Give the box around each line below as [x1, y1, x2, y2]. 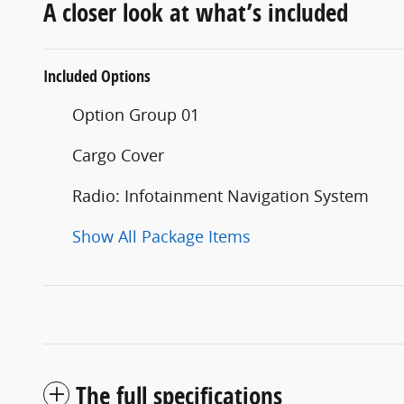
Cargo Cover [72, 144, 164, 167]
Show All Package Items [72, 225, 251, 248]
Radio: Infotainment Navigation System [72, 185, 369, 207]
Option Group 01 [72, 104, 199, 126]
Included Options [43, 65, 151, 88]
